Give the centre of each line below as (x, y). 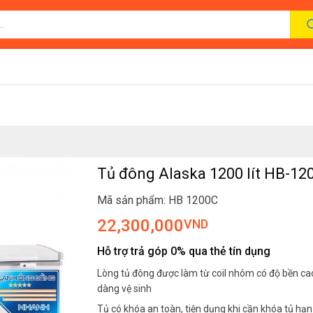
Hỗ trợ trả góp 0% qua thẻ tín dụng (184, 251)
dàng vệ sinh (124, 289)
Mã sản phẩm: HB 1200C (158, 200)
